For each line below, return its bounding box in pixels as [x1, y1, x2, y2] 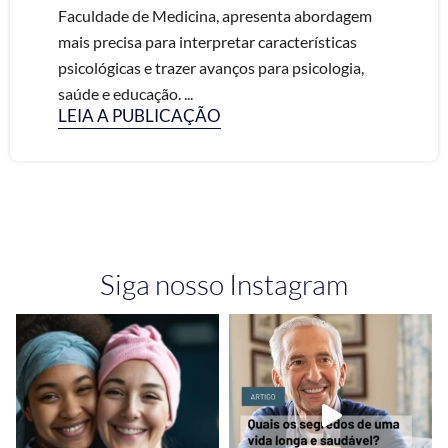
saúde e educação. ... [58, 84, 193, 103]
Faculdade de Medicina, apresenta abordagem [58, 6, 372, 25]
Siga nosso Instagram [100, 267, 348, 301]
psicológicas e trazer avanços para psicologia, [58, 58, 364, 77]
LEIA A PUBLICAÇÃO [58, 105, 221, 126]
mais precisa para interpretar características [58, 32, 357, 51]
